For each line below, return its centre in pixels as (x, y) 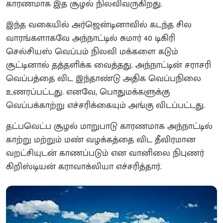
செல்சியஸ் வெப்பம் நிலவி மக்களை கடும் (92, 52)
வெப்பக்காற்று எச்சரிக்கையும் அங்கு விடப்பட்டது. (106, 105)
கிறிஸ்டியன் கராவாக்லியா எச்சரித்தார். (84, 167)
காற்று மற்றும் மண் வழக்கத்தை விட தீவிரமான (101, 140)
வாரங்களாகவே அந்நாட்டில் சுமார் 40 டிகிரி (91, 38)
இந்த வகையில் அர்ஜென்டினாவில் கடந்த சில (99, 25)
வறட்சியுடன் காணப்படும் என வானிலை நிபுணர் (105, 153)
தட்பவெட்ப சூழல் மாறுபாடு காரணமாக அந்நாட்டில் (109, 126)
